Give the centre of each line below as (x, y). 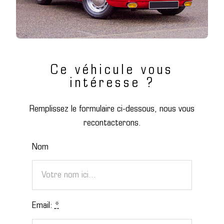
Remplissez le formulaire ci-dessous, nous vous (112, 109)
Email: (43, 206)
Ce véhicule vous (112, 70)
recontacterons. (112, 123)
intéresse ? (112, 83)
